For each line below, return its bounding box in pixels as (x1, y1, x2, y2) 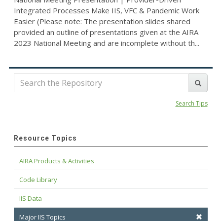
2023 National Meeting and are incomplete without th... (13, 38, 199, 48)
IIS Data (19, 194, 42, 203)
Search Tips (175, 99, 208, 108)
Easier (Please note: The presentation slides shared (13, 16, 190, 27)
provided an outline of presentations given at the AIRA (13, 27, 198, 37)
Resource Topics (13, 134, 77, 143)
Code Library (19, 175, 57, 184)
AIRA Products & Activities (19, 156, 94, 166)
